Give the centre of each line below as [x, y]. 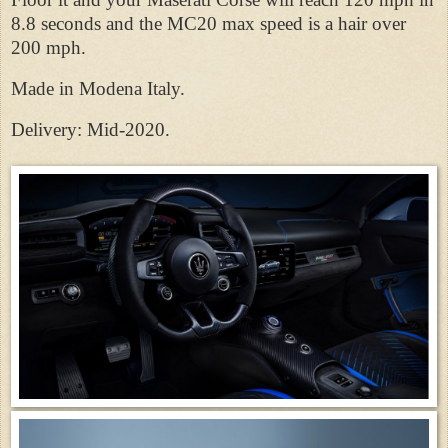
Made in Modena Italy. [98, 88]
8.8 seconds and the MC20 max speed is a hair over [208, 23]
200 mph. [51, 47]
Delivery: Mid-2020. [90, 129]
